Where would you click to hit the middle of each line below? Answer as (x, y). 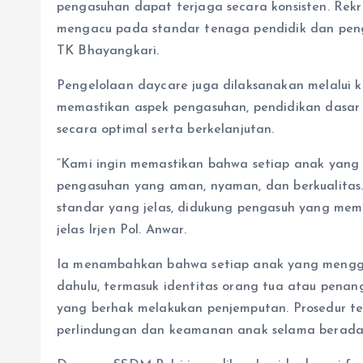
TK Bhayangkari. (108, 51)
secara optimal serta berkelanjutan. (166, 129)
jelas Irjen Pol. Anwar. (122, 230)
